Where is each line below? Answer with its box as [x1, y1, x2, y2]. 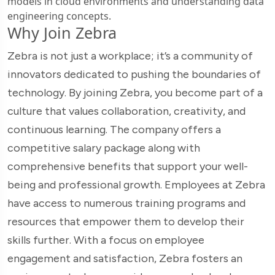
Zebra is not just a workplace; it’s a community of [7, 49, 253, 63]
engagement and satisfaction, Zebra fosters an [7, 252, 242, 266]
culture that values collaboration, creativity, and [7, 104, 246, 118]
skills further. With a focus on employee [7, 233, 204, 247]
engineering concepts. [7, 9, 111, 23]
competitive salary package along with [7, 141, 200, 155]
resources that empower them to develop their [7, 215, 244, 229]
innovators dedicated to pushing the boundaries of [7, 68, 261, 82]
